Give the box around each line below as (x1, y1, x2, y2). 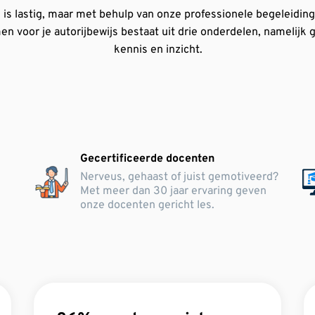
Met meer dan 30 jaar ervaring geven (79, 184, 266, 198)
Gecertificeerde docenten (79, 152, 214, 166)
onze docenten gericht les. (79, 198, 214, 212)
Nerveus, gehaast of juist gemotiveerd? (79, 170, 278, 184)
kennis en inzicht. (113, 43, 202, 57)
